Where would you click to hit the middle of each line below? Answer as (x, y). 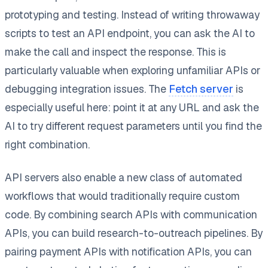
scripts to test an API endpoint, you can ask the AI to (130, 33)
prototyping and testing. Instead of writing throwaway (132, 14)
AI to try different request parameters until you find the (133, 126)
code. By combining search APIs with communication (131, 214)
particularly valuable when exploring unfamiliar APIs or (133, 70)
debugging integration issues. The (87, 89)
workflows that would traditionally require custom (122, 196)
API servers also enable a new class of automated (124, 177)
